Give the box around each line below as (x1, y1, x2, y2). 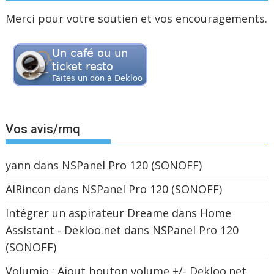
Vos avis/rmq (6, 121, 81, 136)
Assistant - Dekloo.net (6, 222, 122, 237)
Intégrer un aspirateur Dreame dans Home (6, 205, 232, 220)
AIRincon (6, 181, 51, 196)
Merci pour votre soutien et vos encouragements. (6, 10, 268, 26)
